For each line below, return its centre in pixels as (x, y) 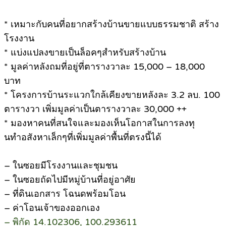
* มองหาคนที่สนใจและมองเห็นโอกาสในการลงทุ (99, 123)
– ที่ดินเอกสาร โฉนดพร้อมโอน (65, 194)
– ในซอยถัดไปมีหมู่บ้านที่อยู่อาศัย (70, 180)
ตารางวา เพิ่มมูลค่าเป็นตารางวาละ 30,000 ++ (95, 109)
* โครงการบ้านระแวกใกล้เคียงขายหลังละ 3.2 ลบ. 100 (112, 95)
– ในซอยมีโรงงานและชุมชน (61, 166)
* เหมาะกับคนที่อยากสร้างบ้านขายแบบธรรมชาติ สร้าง (111, 24)
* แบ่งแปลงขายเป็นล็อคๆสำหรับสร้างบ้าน (85, 53)
